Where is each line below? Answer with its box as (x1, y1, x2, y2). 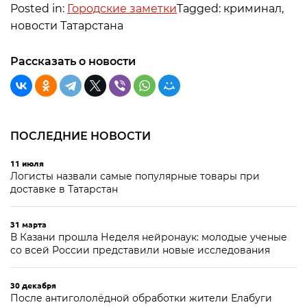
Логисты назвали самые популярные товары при (10, 170, 260, 182)
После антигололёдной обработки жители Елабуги (10, 292, 272, 304)
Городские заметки (67, 2, 177, 15)
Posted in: (10, 2, 67, 15)
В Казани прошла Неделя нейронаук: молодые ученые (10, 231, 287, 243)
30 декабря (10, 280, 56, 291)
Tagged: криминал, (177, 2, 284, 15)
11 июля (10, 158, 44, 169)
